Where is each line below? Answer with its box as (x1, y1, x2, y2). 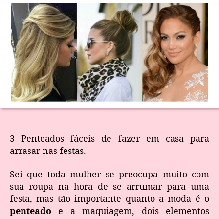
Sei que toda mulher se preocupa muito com (10, 168, 209, 180)
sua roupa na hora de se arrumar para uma (10, 180, 209, 192)
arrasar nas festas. (10, 145, 86, 157)
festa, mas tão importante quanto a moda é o (10, 192, 209, 204)
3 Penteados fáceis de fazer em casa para (10, 132, 209, 145)
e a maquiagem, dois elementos (51, 204, 209, 217)
